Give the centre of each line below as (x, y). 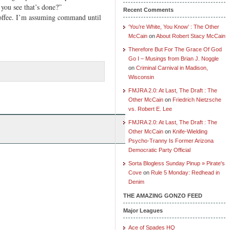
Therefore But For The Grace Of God (175, 49)
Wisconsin (141, 77)
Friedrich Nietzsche (197, 99)
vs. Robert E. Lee (150, 109)
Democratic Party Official (159, 150)
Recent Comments (148, 9)
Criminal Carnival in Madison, (172, 68)
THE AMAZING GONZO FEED (163, 195)
